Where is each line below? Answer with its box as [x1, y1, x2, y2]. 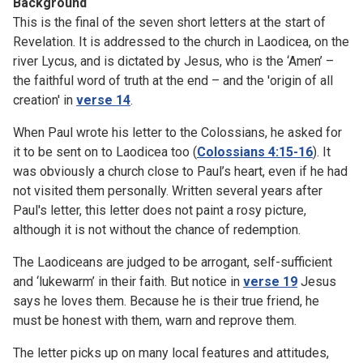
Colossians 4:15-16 [197, 143, 313, 160]
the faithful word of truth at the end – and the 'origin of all [13, 72, 333, 88]
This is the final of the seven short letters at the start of [13, 14, 326, 30]
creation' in [13, 92, 76, 108]
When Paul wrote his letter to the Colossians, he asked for [13, 124, 342, 140]
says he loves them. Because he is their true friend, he [13, 293, 319, 309]
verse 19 [243, 273, 297, 289]
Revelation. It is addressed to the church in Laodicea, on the [13, 33, 349, 49]
